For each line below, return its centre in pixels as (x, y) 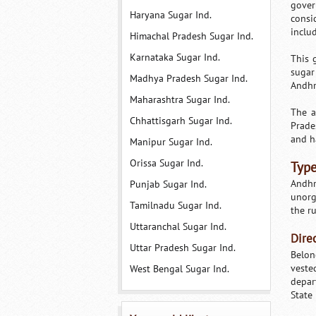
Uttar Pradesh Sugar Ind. (182, 248)
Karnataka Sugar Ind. (175, 57)
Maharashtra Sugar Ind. (180, 100)
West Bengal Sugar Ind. (179, 269)
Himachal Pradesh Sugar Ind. (191, 36)
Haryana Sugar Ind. (170, 15)
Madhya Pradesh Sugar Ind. (188, 79)
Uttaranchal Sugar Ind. (178, 227)
